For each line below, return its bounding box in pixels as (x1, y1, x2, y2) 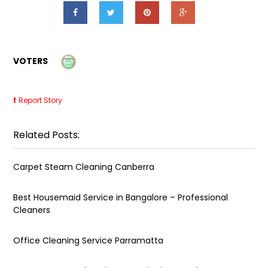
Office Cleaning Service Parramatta (13, 234, 164, 246)
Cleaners (13, 203, 51, 216)
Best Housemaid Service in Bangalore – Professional (13, 191, 229, 203)
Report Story (19, 95, 63, 105)
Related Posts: (13, 127, 80, 142)
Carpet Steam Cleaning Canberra (13, 160, 155, 173)
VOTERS (13, 54, 48, 67)
